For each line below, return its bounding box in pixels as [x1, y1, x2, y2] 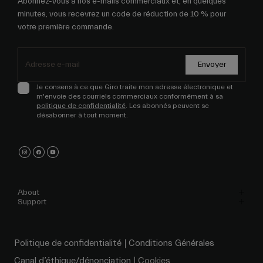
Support [18, 197, 46, 207]
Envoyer [197, 60, 226, 70]
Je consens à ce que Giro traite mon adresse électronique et [36, 83, 233, 92]
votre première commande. [18, 22, 114, 32]
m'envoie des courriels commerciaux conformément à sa [36, 92, 223, 101]
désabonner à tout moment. [36, 111, 128, 120]
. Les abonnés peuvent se [126, 102, 209, 110]
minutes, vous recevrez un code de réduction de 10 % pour [18, 9, 226, 19]
